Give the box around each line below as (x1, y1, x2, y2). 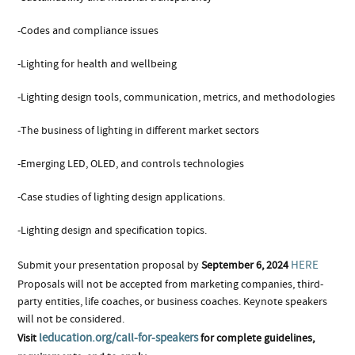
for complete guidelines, (198, 330, 315, 345)
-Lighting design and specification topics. (17, 223, 208, 238)
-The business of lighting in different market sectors (17, 123, 260, 138)
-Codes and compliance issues (17, 23, 159, 38)
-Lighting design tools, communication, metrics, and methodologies (17, 90, 336, 105)
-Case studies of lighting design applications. (17, 189, 226, 204)
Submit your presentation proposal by (17, 258, 202, 273)
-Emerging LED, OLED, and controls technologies (17, 156, 245, 171)
